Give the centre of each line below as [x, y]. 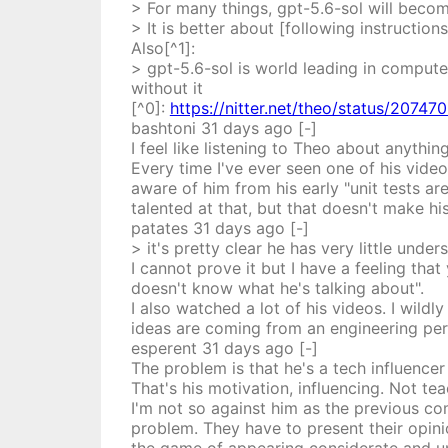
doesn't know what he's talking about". [277, 288]
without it [166, 88]
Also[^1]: [162, 48]
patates [159, 228]
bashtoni [163, 128]
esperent [163, 348]
